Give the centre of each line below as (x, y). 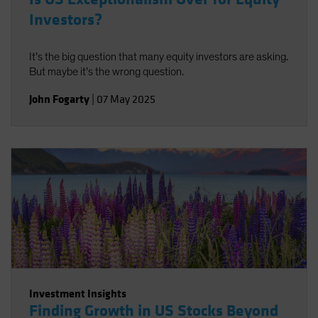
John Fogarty (59, 99)
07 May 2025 (126, 99)
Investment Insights (78, 294)
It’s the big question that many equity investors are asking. (159, 57)
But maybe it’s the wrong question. (106, 72)
